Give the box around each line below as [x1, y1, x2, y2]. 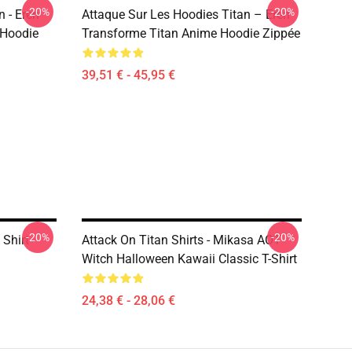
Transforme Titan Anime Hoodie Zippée [82, 26, 300, 41]
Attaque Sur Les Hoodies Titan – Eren [82, 7, 290, 22]
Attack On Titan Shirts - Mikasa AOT [82, 233, 281, 247]
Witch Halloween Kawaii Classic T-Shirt [82, 251, 297, 266]
